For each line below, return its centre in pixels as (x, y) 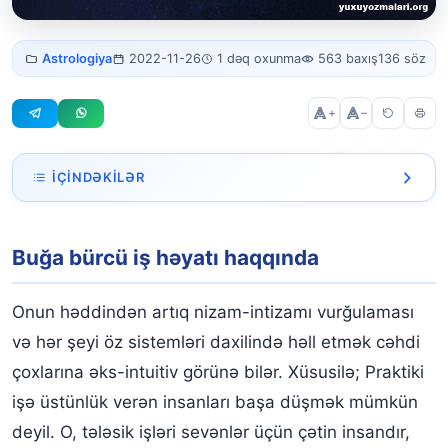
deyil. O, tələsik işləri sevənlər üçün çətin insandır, (211, 431)
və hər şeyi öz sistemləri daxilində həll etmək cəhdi (216, 341)
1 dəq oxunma (259, 59)
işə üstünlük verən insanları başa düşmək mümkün (215, 401)
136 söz (402, 59)
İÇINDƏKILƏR (98, 177)
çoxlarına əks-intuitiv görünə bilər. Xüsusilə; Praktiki (218, 371)
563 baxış (348, 59)
